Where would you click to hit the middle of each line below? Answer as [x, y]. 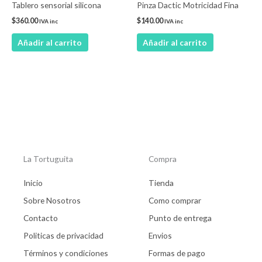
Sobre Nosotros [52, 200]
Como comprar [175, 200]
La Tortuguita [48, 159]
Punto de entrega [180, 218]
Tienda [161, 183]
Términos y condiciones [66, 253]
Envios [160, 235]
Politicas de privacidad [63, 235]
